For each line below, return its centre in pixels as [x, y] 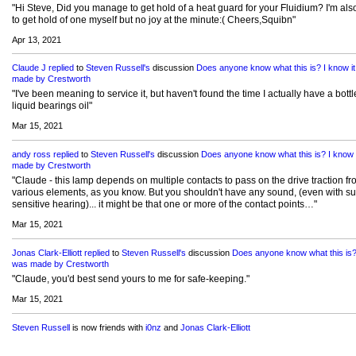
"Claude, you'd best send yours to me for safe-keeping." [130, 279]
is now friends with [107, 328]
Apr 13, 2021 [36, 39]
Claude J [29, 68]
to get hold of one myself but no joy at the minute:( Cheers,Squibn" [153, 19]
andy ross [31, 155]
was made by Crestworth [60, 264]
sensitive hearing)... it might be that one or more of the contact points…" [164, 205]
